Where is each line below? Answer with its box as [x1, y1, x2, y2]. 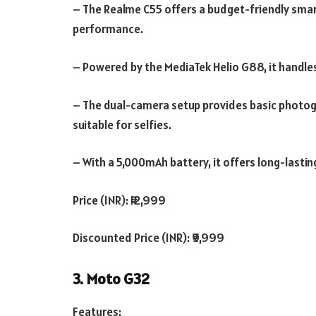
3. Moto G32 [73, 269, 150, 289]
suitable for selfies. [73, 116, 171, 133]
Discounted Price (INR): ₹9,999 [73, 230, 224, 246]
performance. [73, 21, 143, 37]
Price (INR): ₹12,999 [73, 192, 166, 208]
